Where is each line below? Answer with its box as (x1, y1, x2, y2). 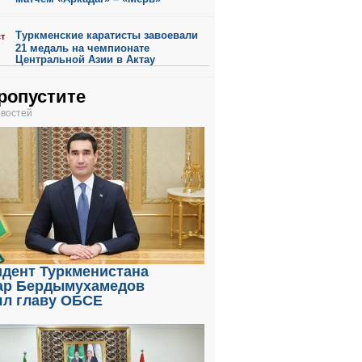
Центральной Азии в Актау (15, 53, 155, 65)
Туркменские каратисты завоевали (15, 29, 198, 41)
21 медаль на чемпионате (15, 42, 149, 53)
